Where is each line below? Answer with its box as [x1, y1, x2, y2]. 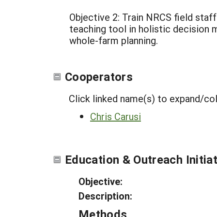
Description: [78, 189, 132, 202]
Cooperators [65, 69, 133, 84]
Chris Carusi [90, 110, 141, 123]
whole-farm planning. [69, 34, 158, 46]
